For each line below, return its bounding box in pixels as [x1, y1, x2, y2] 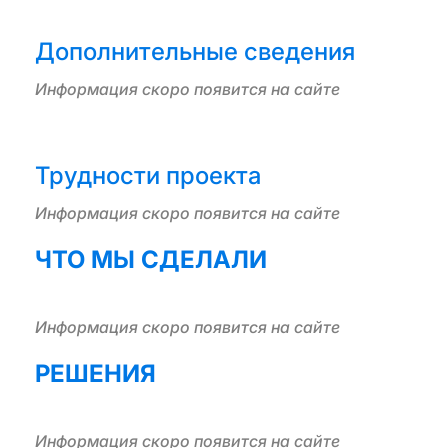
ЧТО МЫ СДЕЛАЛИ [35, 245, 267, 274]
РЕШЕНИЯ [35, 359, 156, 388]
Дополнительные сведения [35, 37, 355, 66]
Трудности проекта [35, 161, 261, 190]
